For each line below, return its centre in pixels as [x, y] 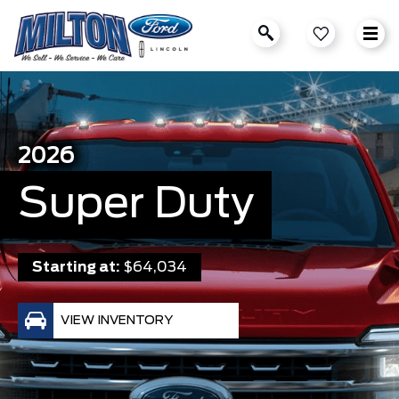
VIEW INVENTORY [117, 321]
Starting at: [76, 267]
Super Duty [136, 205]
